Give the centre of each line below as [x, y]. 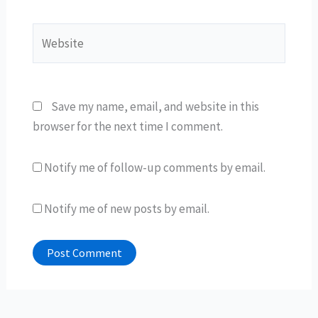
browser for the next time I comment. [127, 127]
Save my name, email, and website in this [155, 107]
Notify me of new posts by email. [126, 208]
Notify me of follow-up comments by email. [154, 168]
